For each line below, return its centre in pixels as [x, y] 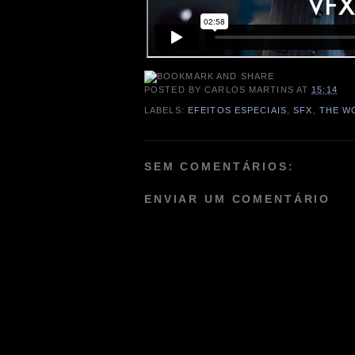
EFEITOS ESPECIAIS [237, 110]
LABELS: [166, 110]
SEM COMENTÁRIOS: [219, 166]
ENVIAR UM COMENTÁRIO [238, 199]
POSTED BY [175, 90]
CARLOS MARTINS [249, 90]
